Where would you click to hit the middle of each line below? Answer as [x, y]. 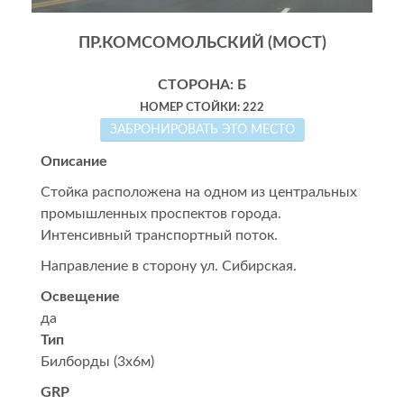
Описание [74, 161]
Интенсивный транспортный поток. [159, 235]
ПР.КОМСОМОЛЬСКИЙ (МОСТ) [202, 43]
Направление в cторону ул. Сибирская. [169, 266]
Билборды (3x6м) [97, 362]
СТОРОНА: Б [202, 85]
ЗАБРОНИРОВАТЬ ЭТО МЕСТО [272, 130]
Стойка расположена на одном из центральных [199, 192]
